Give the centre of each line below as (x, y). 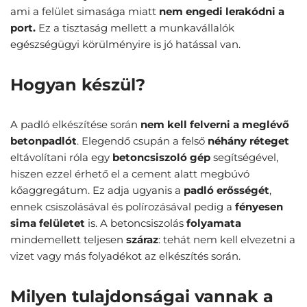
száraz (142, 240)
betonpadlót (44, 141)
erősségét (243, 191)
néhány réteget (248, 141)
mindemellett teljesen (68, 240)
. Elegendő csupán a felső (142, 141)
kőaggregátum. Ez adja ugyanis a (97, 191)
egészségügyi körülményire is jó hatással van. (125, 45)
